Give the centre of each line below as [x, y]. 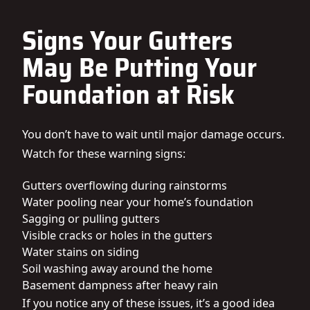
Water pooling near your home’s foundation [138, 202]
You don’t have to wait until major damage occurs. [153, 134]
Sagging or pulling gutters [91, 219]
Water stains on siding [81, 252]
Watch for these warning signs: [104, 154]
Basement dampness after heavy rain [120, 285]
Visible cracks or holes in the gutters [117, 235]
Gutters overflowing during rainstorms [125, 185]
